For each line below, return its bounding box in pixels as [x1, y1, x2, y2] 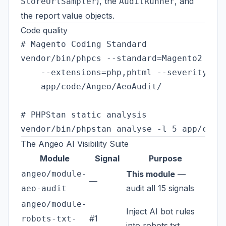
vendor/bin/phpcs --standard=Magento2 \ [21, 53, 212, 63]
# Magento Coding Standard [21, 39, 147, 49]
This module [126, 169, 175, 179]
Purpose [149, 153, 182, 163]
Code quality [21, 25, 68, 35]
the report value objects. [21, 11, 115, 21]
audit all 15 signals [126, 183, 194, 193]
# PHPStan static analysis [21, 110, 147, 120]
